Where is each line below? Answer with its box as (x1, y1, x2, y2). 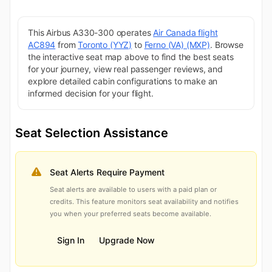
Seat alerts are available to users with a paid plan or (50, 185, 217, 194)
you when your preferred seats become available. (50, 209, 211, 219)
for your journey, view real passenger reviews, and (28, 64, 223, 75)
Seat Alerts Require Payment (50, 167, 165, 178)
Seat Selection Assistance (15, 126, 168, 141)
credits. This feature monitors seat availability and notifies (50, 197, 239, 206)
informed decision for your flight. (28, 88, 154, 99)
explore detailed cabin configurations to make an (28, 76, 218, 87)
